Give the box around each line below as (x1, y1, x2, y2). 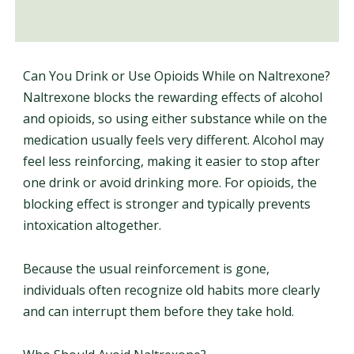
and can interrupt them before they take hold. (22, 302, 294, 320)
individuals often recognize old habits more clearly (22, 281, 320, 299)
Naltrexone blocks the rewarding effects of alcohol (22, 88, 322, 106)
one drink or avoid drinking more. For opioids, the (22, 173, 317, 191)
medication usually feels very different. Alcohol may (22, 130, 324, 149)
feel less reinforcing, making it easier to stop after (22, 152, 320, 170)
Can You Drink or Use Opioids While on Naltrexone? (22, 66, 330, 85)
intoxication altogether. (22, 216, 161, 234)
